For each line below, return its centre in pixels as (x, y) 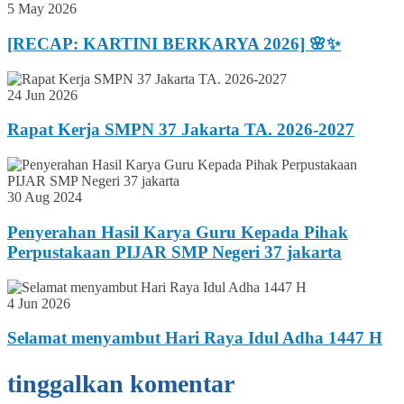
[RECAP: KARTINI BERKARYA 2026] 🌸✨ (174, 43)
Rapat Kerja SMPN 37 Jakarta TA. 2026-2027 (181, 130)
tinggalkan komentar (121, 383)
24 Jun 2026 (42, 95)
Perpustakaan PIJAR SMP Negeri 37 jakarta (174, 252)
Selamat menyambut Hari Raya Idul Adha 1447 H (195, 338)
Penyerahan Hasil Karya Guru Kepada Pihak (178, 232)
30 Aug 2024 (45, 197)
